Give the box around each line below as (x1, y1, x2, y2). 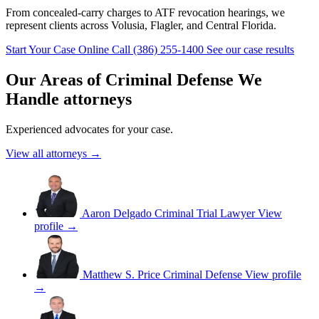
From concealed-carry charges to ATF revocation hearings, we (6, 6, 285, 19)
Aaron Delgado (82, 207, 152, 220)
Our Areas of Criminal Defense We (6, 70, 262, 90)
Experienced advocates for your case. (6, 123, 173, 136)
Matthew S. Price (83, 268, 160, 281)
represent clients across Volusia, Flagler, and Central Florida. (6, 19, 276, 32)
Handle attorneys (6, 90, 132, 109)
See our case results (206, 43, 294, 56)
